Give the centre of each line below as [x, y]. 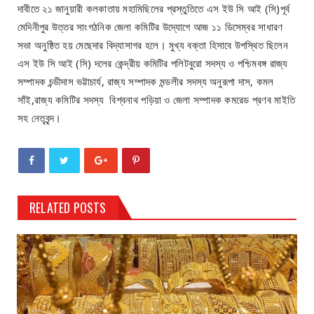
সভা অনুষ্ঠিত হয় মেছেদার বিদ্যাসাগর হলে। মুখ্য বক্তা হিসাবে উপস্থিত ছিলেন [153, 45]
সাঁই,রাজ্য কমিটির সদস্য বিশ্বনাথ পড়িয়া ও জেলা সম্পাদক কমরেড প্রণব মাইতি [157, 99]
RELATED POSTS [68, 207]
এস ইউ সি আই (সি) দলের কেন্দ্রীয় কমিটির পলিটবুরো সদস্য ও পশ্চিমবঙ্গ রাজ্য [153, 63]
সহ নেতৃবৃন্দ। [40, 117]
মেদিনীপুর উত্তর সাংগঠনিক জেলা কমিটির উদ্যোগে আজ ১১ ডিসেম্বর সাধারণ [150, 26]
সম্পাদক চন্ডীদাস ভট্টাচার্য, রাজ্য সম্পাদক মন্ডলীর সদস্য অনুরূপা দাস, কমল [146, 81]
